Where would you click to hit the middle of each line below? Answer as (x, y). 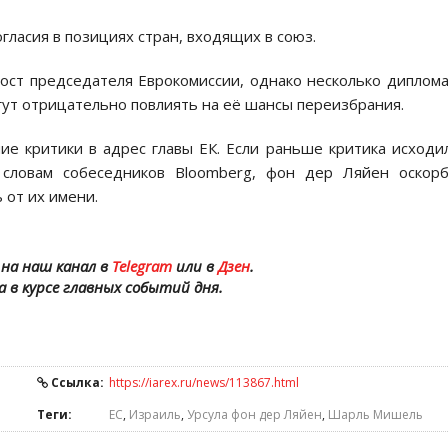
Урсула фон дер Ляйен (254, 414)
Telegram (141, 266)
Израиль (155, 414)
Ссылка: (76, 382)
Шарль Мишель (375, 414)
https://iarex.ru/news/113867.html (204, 382)
